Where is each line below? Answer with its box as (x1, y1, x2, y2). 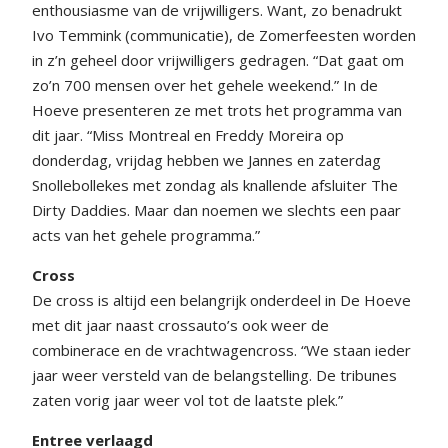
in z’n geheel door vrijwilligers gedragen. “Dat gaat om (32, 49, 404, 70)
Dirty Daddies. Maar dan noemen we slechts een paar (32, 199, 401, 220)
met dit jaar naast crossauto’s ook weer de (32, 314, 329, 335)
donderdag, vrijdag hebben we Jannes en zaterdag (32, 149, 381, 170)
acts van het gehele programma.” (32, 224, 260, 245)
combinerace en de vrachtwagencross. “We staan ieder (32, 339, 411, 360)
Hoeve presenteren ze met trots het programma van (32, 99, 402, 120)
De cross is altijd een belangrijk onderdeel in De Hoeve (32, 289, 411, 310)
